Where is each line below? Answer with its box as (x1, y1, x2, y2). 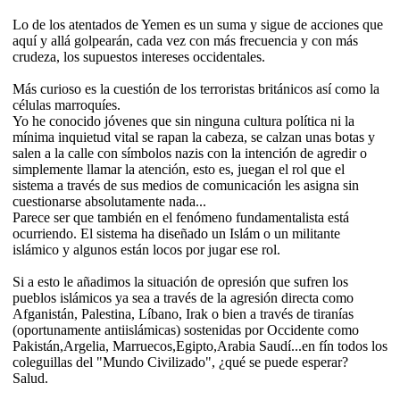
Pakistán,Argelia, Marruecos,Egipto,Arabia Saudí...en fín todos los (12, 337, 387, 354)
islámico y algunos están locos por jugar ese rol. (12, 241, 280, 257)
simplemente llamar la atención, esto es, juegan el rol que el (12, 161, 345, 177)
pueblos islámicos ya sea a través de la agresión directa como (12, 289, 354, 305)
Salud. (12, 370, 48, 386)
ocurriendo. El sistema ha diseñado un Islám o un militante (12, 225, 340, 241)
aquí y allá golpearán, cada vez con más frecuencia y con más (12, 32, 358, 48)
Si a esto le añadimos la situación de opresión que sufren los (12, 273, 348, 289)
